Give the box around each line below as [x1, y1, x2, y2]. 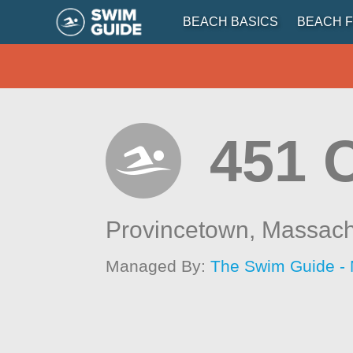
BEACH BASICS [182, 15, 278, 28]
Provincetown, [106, 217, 262, 243]
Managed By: [106, 257, 211, 275]
